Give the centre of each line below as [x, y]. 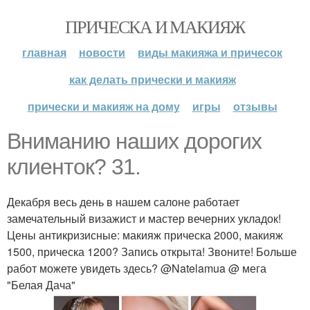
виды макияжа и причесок [210, 52]
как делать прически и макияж [152, 79]
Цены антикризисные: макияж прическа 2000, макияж [145, 235]
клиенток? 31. [74, 167]
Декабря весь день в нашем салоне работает [123, 202]
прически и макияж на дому [103, 106]
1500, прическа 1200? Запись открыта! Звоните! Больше [152, 252]
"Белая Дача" [41, 285]
